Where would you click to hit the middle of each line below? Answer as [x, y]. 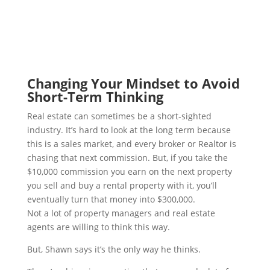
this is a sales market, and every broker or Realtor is [131, 144]
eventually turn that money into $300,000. [111, 199]
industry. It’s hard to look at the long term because [129, 130]
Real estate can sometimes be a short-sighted [119, 116]
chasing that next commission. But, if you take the [127, 158]
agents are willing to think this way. [98, 227]
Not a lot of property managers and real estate [121, 213]
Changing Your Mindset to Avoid [133, 83]
